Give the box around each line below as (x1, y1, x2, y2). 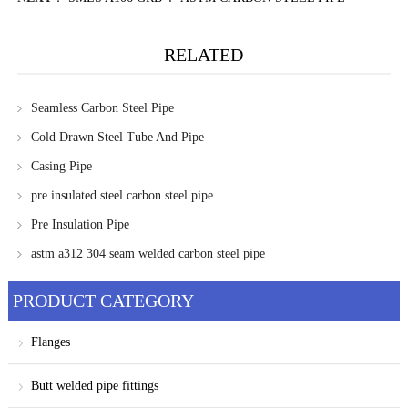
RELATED (164, 45, 244, 66)
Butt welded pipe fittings (30, 379, 158, 393)
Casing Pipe (30, 159, 92, 174)
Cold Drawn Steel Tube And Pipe (30, 130, 204, 145)
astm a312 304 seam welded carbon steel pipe (30, 247, 265, 261)
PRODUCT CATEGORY (12, 291, 194, 311)
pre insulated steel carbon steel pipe (30, 189, 213, 203)
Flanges (30, 335, 70, 350)
